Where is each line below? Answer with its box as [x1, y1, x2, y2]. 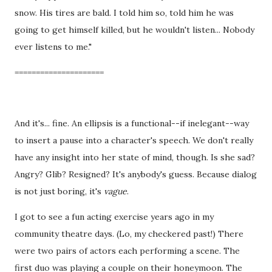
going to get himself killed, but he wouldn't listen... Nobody [15, 24, 254, 35]
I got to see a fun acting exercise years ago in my [15, 211, 214, 222]
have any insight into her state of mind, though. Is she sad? [15, 151, 255, 163]
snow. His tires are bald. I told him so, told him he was [15, 7, 234, 18]
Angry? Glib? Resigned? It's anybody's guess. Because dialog [15, 168, 257, 180]
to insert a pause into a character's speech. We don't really [15, 134, 253, 146]
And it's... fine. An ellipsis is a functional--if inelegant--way [15, 117, 249, 129]
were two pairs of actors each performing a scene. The [15, 245, 240, 256]
